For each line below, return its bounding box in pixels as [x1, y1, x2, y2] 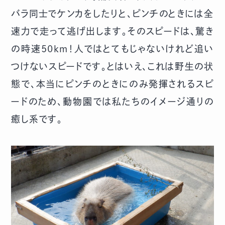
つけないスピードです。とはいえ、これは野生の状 [11, 62, 214, 71]
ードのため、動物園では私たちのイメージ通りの [11, 97, 214, 106]
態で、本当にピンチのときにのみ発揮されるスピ [11, 79, 214, 89]
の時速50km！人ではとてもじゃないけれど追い [11, 44, 214, 54]
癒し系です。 [11, 115, 63, 124]
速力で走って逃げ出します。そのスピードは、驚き [11, 27, 214, 36]
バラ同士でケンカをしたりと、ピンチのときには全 [11, 9, 214, 19]
